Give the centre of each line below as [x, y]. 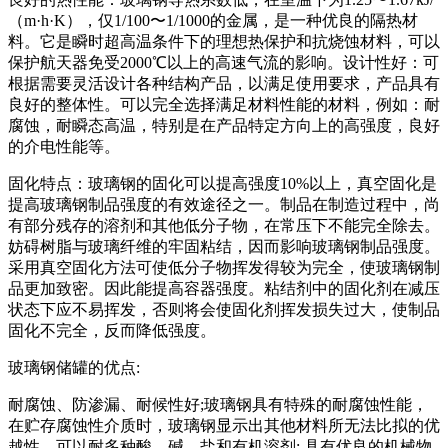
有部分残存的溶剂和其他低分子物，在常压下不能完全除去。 [224, 225]
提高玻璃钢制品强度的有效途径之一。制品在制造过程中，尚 [224, 204]
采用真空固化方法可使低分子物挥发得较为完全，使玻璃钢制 [224, 267]
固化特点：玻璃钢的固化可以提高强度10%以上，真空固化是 [222, 183]
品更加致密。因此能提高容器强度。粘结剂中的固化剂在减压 [224, 288]
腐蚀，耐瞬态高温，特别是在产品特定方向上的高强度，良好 [224, 125]
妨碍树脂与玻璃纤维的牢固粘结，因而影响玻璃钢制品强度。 [224, 246]
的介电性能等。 [64, 146]
